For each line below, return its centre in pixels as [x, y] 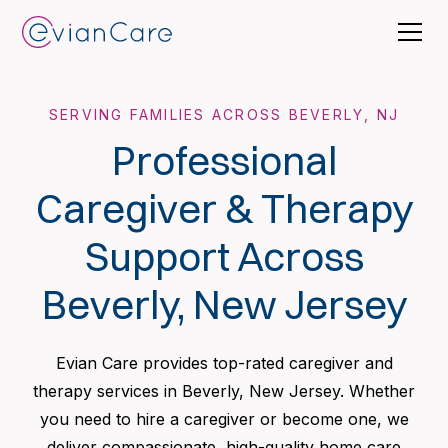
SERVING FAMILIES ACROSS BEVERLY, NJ [224, 114]
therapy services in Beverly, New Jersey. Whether [224, 391]
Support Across [224, 256]
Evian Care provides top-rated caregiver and [224, 363]
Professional [224, 160]
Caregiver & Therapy [224, 208]
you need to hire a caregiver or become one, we [224, 419]
